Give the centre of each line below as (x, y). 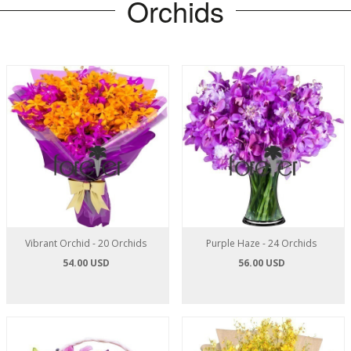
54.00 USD (86, 263)
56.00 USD (261, 263)
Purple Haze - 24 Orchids (262, 243)
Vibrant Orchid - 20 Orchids (86, 243)
